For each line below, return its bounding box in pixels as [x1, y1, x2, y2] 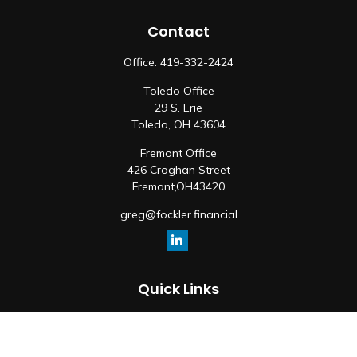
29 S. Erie [155, 100, 202, 115]
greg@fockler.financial [120, 207, 237, 222]
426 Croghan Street [127, 163, 230, 177]
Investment [151, 330, 206, 344]
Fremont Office [140, 146, 217, 160]
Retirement [151, 312, 206, 326]
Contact [147, 22, 210, 41]
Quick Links [138, 279, 219, 299]
